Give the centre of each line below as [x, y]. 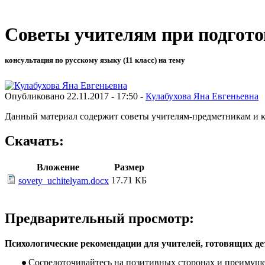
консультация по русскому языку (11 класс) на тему [95, 60]
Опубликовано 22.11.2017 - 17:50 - [75, 96]
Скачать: [34, 141]
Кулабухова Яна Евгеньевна [202, 96]
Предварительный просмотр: [99, 219]
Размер [129, 167]
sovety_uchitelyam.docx [64, 181]
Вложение [58, 167]
